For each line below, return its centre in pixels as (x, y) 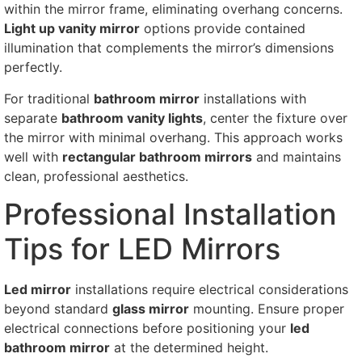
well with (33, 156)
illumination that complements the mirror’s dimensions (169, 48)
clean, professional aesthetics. (96, 176)
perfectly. (33, 67)
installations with (253, 98)
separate (33, 118)
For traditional (49, 98)
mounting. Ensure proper (267, 309)
